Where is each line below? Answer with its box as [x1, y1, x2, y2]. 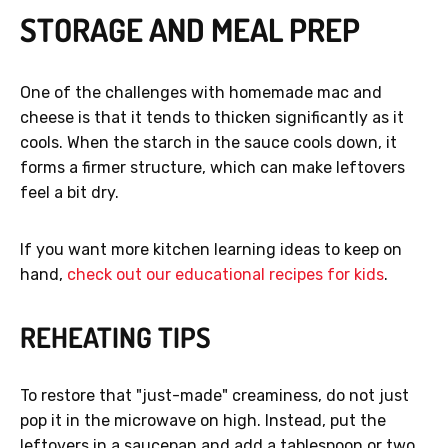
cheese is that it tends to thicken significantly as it [20, 108, 404, 128]
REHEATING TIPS [20, 319, 211, 356]
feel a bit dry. [20, 183, 119, 203]
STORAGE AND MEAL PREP [20, 9, 360, 51]
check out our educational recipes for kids [67, 265, 384, 285]
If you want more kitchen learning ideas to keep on [20, 240, 402, 260]
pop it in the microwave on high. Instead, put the [20, 411, 386, 431]
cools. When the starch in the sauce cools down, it [20, 133, 397, 153]
